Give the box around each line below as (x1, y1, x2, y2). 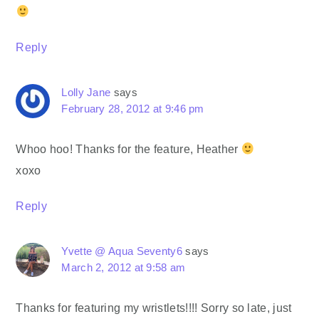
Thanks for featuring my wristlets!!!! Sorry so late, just (16, 301, 292, 314)
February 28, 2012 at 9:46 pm (61, 103, 204, 115)
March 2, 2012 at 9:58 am (61, 261, 186, 273)
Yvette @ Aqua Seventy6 (61, 245, 182, 257)
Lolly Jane (61, 86, 111, 98)
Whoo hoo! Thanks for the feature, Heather (16, 142, 241, 155)
